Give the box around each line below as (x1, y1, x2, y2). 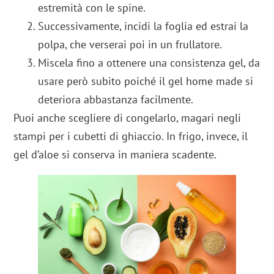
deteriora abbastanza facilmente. (38, 92, 194, 106)
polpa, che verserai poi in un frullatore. (38, 37, 223, 51)
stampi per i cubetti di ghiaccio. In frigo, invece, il (13, 128, 248, 143)
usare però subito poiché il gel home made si (38, 73, 254, 88)
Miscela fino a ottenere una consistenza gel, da (38, 55, 261, 70)
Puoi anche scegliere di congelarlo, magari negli (13, 110, 242, 125)
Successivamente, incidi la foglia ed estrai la (38, 18, 249, 33)
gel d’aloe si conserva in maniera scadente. (13, 147, 217, 161)
